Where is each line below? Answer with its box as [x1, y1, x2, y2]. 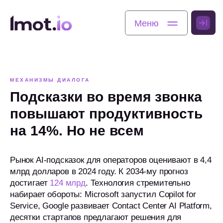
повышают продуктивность [10, 106, 203, 121]
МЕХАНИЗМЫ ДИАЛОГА [10, 77, 90, 83]
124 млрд [50, 178, 86, 188]
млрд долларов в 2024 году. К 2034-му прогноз [10, 167, 188, 176]
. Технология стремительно [85, 178, 190, 188]
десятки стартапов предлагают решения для [10, 213, 182, 222]
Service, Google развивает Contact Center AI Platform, [10, 201, 212, 211]
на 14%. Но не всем [10, 123, 144, 138]
